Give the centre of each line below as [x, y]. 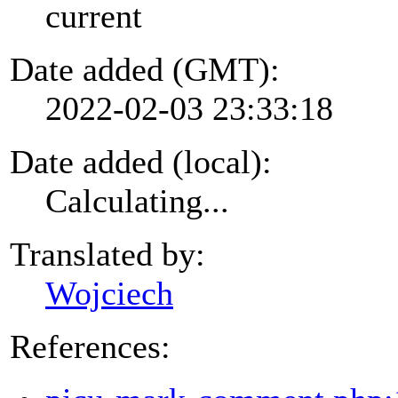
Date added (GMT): [145, 69]
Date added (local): [141, 161]
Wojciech [109, 293]
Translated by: [107, 254]
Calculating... [137, 200]
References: [90, 346]
